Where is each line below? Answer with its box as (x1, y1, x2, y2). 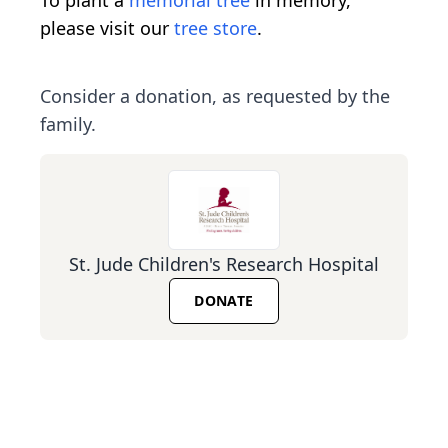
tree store (174, 15, 257, 40)
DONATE (194, 290, 254, 310)
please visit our (40, 15, 174, 40)
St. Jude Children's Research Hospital (69, 251, 379, 276)
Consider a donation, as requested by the (40, 83, 390, 108)
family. (40, 111, 96, 136)
